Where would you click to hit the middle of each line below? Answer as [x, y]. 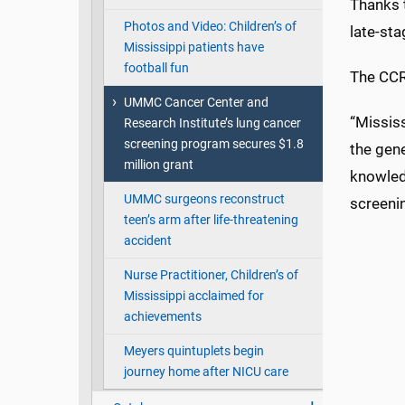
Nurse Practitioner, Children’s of [211, 276]
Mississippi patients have [193, 48]
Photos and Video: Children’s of [210, 27]
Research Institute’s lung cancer [212, 124]
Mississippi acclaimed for [193, 297]
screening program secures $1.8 [213, 145]
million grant [158, 165]
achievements [162, 317]
